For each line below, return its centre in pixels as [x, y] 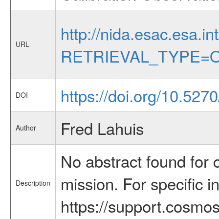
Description [33, 183]
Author [26, 128]
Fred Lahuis [102, 128]
